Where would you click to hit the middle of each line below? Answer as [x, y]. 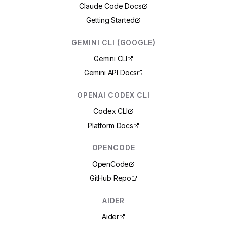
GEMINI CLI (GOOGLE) [113, 42]
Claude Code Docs [110, 6]
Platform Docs [110, 125]
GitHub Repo [110, 178]
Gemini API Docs [110, 73]
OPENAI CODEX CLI [113, 95]
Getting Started [110, 20]
